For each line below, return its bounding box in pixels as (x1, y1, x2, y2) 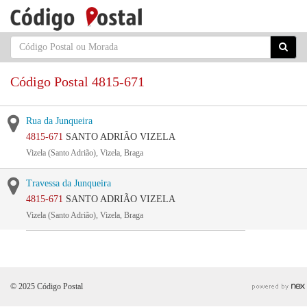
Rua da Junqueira (26, 116, 93, 126)
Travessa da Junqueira (26, 178, 111, 188)
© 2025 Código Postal (10, 282, 83, 291)
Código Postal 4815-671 (10, 74, 145, 89)
